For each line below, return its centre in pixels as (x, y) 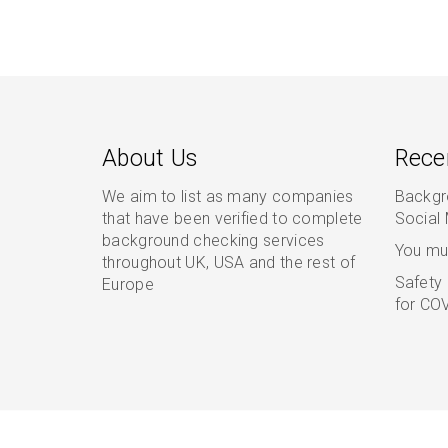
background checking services (213, 240)
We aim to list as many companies (228, 196)
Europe (128, 284)
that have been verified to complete (232, 218)
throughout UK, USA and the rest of (229, 262)
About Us (150, 158)
